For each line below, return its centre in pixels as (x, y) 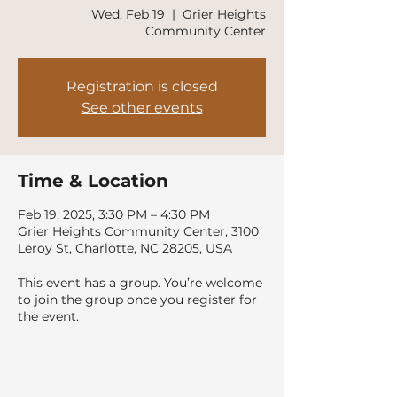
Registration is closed (142, 86)
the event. (48, 316)
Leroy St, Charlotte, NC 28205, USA (125, 248)
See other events (142, 108)
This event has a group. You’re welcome (140, 283)
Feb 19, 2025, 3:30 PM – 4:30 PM (114, 214)
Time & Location (93, 181)
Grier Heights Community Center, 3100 (138, 231)
